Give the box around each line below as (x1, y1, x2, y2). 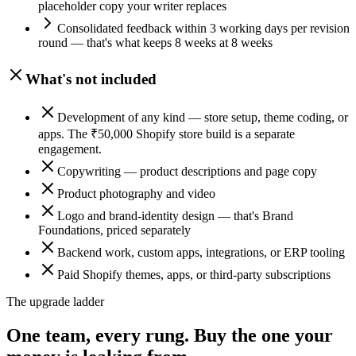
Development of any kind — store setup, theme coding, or (57, 110, 348, 125)
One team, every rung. (6, 325, 189, 346)
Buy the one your (194, 325, 333, 346)
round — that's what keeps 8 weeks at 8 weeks (38, 36, 273, 49)
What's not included (25, 70, 157, 87)
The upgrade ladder (6, 295, 104, 309)
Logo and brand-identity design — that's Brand (57, 209, 293, 223)
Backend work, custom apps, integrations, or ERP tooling (57, 246, 345, 260)
